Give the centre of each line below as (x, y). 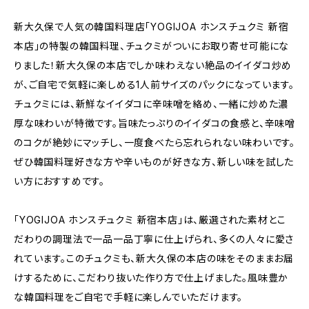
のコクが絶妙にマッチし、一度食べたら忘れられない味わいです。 (154, 142)
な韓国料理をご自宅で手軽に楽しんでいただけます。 (129, 297)
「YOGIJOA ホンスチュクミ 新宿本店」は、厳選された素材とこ (150, 220)
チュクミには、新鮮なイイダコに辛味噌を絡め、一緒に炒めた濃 (151, 104)
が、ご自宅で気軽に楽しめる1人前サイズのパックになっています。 (154, 84)
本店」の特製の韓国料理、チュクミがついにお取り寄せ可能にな (152, 46)
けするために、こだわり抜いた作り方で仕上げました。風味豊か (151, 278)
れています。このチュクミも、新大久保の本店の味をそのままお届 (154, 258)
